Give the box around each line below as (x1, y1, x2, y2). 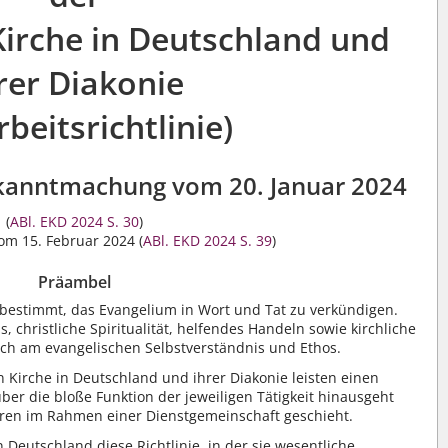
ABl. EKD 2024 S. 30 (10, 212, 140, 231)
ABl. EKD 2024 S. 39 (142, 231, 272, 250)
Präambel (38, 271, 112, 294)
